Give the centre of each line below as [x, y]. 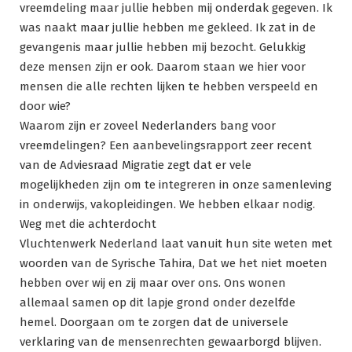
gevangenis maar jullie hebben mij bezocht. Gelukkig [163, 48]
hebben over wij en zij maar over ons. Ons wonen [153, 283]
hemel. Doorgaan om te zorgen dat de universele [154, 323]
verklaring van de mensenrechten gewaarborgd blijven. [170, 342]
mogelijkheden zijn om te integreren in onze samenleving [176, 185]
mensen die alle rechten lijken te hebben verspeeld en [169, 87]
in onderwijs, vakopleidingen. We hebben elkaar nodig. [167, 205]
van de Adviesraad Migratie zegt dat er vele [136, 165]
